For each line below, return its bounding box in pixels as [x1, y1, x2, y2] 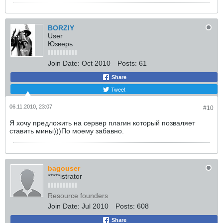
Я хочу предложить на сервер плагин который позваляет [9, 119, 195, 127]
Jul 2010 [82, 202, 109, 210]
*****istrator [48, 172, 82, 180]
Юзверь [48, 40, 73, 48]
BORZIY [48, 24, 74, 32]
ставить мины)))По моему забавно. [9, 127, 124, 135]
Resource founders [48, 192, 108, 200]
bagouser [48, 164, 80, 172]
